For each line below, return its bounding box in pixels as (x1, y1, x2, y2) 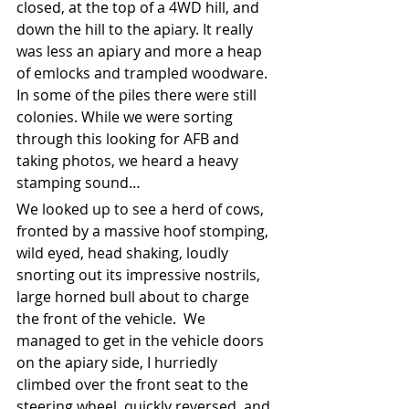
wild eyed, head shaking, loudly (16, 242, 232, 263)
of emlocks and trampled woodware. (16, 62, 271, 83)
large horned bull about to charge (16, 286, 253, 307)
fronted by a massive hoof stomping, (16, 220, 272, 241)
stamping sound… (16, 172, 141, 193)
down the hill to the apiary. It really (16, 18, 257, 39)
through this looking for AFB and (16, 128, 243, 149)
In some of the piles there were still (16, 84, 260, 105)
